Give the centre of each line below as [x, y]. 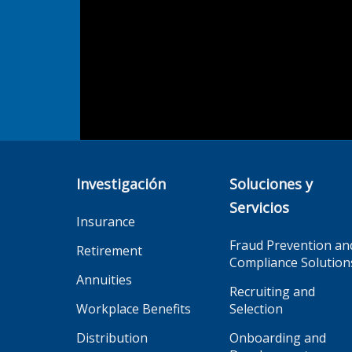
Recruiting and [272, 291]
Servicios [259, 207]
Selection [256, 308]
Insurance [106, 221]
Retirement [109, 250]
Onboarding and [278, 337]
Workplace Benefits [134, 308]
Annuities [104, 279]
